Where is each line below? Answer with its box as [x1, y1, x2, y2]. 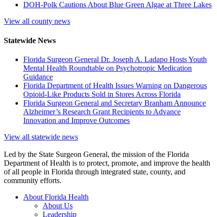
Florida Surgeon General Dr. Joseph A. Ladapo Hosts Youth [23, 55, 207, 63]
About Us [43, 201, 73, 210]
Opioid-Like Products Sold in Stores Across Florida [23, 90, 181, 98]
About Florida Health [23, 192, 89, 201]
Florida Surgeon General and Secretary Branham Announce [23, 98, 206, 107]
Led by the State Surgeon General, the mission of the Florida [4, 150, 189, 158]
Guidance [23, 72, 53, 81]
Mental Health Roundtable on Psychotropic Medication [23, 63, 192, 72]
